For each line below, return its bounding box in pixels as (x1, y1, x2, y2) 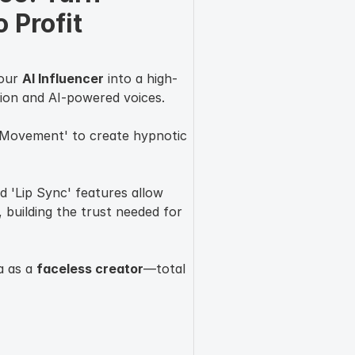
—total (143, 260, 185, 277)
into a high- (104, 70, 177, 86)
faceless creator (36, 260, 143, 277)
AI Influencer (22, 70, 104, 86)
